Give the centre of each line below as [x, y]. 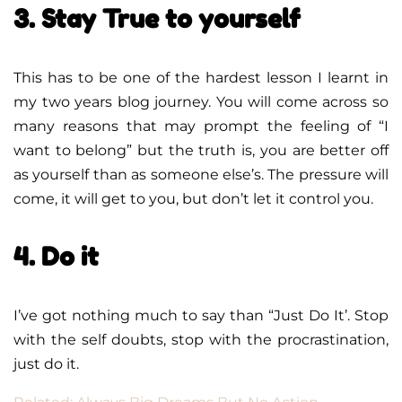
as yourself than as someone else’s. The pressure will [201, 174]
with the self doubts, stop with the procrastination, [201, 339]
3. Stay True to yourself [157, 18]
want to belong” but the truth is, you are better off [201, 150]
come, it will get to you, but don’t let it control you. [193, 198]
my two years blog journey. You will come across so [201, 101]
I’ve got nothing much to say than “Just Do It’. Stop [201, 315]
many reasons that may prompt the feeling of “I [201, 126]
